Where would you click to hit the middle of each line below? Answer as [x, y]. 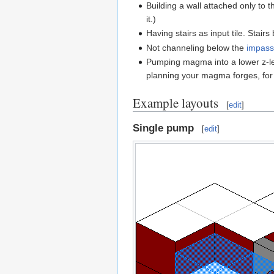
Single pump [163, 128]
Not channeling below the [197, 47]
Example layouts [176, 103]
